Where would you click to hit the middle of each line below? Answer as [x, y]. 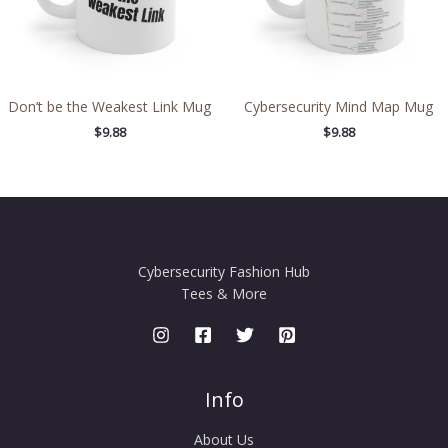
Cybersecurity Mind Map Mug [338, 107]
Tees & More [224, 293]
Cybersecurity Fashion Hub [224, 271]
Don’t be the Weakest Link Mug [109, 107]
